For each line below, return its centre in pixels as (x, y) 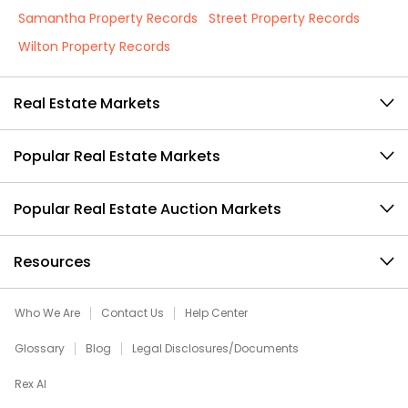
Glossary (40, 348)
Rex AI (31, 384)
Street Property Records (284, 18)
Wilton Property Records (94, 46)
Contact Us (133, 313)
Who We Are (47, 313)
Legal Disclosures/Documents (215, 348)
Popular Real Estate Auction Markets (148, 209)
